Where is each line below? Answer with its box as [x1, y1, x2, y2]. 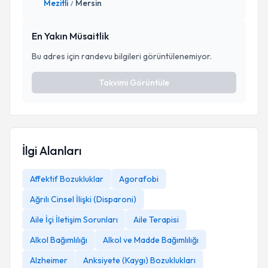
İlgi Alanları [22, 143, 81, 158]
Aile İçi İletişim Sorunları [30, 214, 118, 225]
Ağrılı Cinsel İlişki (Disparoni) [30, 194, 136, 205]
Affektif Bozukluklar [30, 173, 103, 184]
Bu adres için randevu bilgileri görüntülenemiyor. [32, 51, 212, 62]
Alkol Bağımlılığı [30, 234, 87, 245]
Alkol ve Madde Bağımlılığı [103, 234, 199, 245]
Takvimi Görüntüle [99, 77, 169, 88]
